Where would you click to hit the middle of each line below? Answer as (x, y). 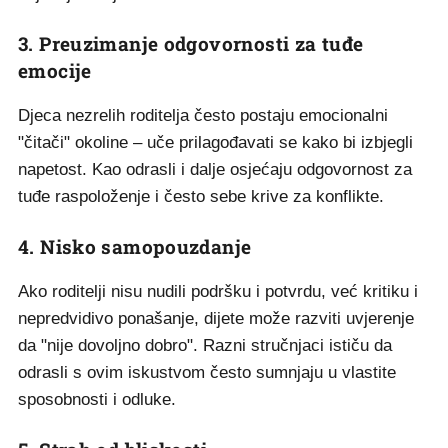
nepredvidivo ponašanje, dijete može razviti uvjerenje (216, 318)
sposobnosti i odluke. (97, 399)
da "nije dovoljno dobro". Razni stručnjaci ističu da (205, 345)
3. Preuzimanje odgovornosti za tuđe (191, 43)
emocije (55, 70)
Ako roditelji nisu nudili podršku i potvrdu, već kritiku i (218, 291)
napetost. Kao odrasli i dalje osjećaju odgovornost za (215, 169)
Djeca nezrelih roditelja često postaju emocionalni (203, 115)
